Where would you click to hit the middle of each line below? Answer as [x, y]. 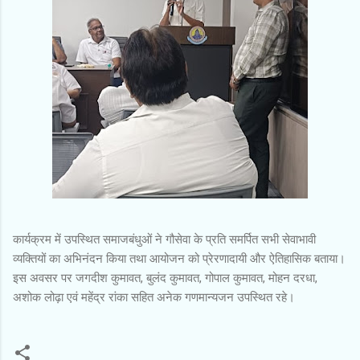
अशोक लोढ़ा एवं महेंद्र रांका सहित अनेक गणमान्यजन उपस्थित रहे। [154, 297]
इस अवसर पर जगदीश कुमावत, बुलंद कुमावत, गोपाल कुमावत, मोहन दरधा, [165, 278]
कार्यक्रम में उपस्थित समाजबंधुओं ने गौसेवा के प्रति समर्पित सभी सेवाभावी [164, 239]
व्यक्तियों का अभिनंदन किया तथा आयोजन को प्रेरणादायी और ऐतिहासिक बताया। [179, 258]
